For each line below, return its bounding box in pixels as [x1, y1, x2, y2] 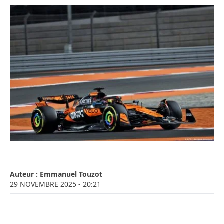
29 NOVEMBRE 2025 [10, 179, 76, 189]
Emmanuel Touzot [40, 169, 102, 179]
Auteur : [10, 169, 40, 179]
